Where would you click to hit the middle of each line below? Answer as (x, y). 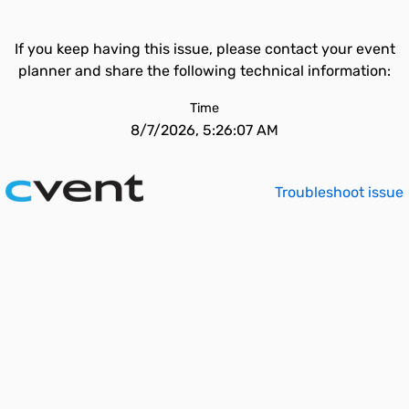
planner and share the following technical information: (204, 71)
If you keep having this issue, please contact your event (204, 49)
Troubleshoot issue (339, 192)
